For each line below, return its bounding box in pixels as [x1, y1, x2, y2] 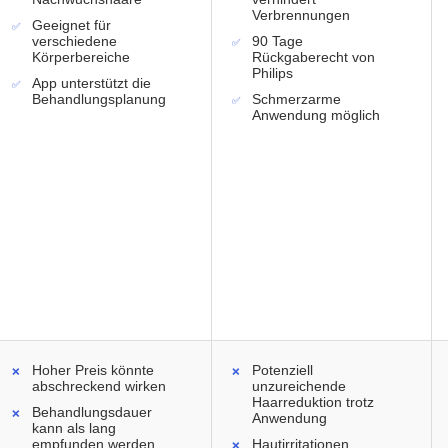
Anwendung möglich [252, 107, 380, 124]
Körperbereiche [32, 49, 130, 66]
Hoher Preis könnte [32, 362, 154, 379]
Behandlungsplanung [32, 91, 166, 108]
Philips [252, 65, 293, 82]
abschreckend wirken [32, 378, 166, 395]
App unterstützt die [32, 75, 151, 92]
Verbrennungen [252, 7, 350, 24]
